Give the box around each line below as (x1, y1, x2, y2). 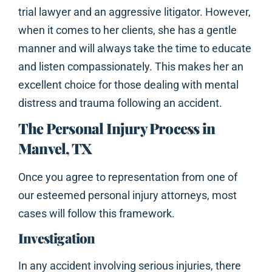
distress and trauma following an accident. (18, 97, 222, 110)
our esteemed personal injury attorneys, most (18, 189, 237, 202)
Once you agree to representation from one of (18, 171, 237, 184)
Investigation (18, 229, 95, 248)
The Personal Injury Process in (18, 118, 216, 138)
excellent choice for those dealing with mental (18, 78, 239, 92)
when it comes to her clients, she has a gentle (18, 24, 237, 37)
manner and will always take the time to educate (18, 42, 251, 55)
